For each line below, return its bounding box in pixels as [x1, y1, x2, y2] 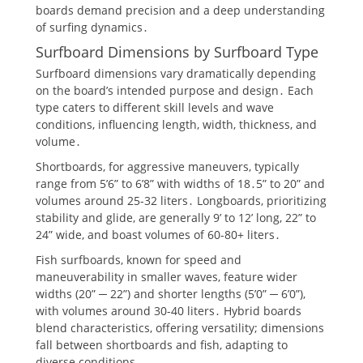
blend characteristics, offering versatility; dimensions [36, 319, 324, 335]
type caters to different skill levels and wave [36, 99, 274, 115]
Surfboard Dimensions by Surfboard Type [36, 41, 318, 62]
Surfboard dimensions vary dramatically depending [36, 65, 316, 81]
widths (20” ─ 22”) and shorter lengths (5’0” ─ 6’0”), [36, 285, 305, 301]
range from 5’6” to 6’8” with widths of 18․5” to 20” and [36, 175, 325, 191]
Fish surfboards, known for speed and [36, 251, 241, 267]
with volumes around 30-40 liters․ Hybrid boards [36, 302, 301, 318]
